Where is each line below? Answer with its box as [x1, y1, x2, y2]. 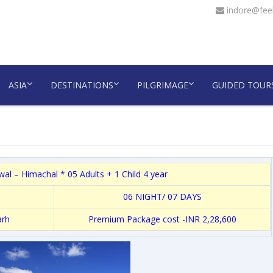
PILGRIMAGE [137, 79, 188, 91]
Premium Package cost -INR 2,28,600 [88, 213, 236, 225]
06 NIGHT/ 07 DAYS [122, 191, 202, 202]
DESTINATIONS [51, 79, 113, 91]
